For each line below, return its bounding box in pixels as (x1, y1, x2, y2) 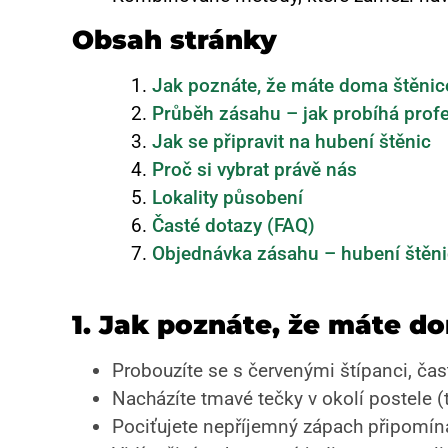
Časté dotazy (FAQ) (152, 213, 315, 237)
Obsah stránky (72, 23, 277, 56)
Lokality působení (152, 185, 303, 209)
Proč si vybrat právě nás (152, 157, 357, 181)
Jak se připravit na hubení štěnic (152, 129, 431, 153)
